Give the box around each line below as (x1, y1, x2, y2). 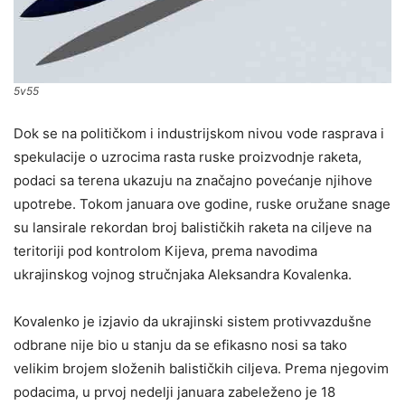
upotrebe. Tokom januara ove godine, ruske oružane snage (14, 194, 391, 212)
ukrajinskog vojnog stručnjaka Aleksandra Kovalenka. (14, 265, 352, 283)
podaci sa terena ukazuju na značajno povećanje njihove (14, 171, 372, 189)
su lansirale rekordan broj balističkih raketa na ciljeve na (14, 218, 372, 236)
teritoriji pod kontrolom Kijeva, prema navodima (14, 241, 317, 259)
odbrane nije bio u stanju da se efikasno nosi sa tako (14, 335, 347, 353)
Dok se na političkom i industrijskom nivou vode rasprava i (14, 124, 384, 142)
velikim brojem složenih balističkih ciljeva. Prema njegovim (14, 359, 389, 377)
